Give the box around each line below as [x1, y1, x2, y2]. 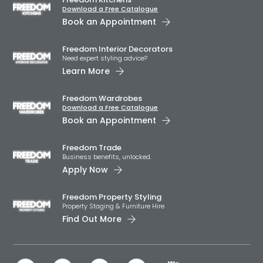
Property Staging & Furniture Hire [62, 201, 165, 211]
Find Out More [62, 213, 122, 225]
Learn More [62, 65, 110, 77]
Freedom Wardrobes [62, 93, 143, 104]
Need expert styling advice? [62, 53, 185, 63]
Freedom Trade [62, 142, 122, 153]
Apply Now [62, 164, 109, 176]
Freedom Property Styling [62, 191, 162, 203]
